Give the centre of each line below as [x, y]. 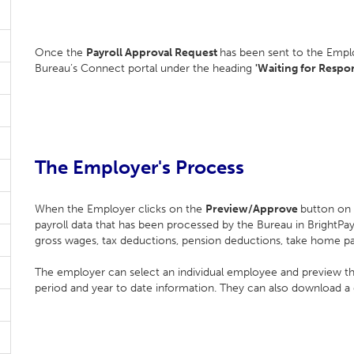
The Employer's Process [139, 167]
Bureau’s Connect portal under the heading [145, 68]
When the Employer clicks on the [120, 209]
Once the [60, 53]
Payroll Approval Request [153, 53]
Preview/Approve [253, 209]
